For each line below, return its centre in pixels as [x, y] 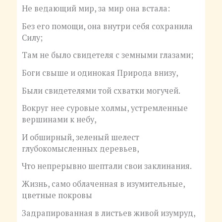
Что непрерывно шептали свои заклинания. [107, 166]
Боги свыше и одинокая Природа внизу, [100, 73]
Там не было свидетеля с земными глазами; [107, 55]
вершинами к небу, [59, 120]
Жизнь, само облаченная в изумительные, [103, 184]
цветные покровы [57, 195]
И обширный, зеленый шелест [80, 137]
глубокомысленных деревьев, [80, 148]
